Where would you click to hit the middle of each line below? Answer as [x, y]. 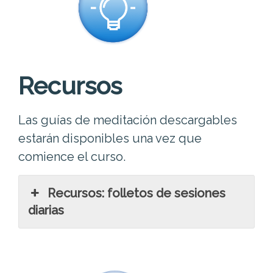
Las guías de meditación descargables [128, 120]
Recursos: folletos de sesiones [137, 193]
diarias [46, 210]
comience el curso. [72, 156]
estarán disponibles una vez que [110, 138]
